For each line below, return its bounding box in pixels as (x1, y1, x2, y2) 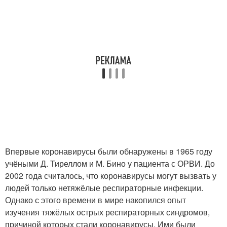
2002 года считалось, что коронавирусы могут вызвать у (5, 170, 216, 181)
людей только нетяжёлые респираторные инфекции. (5, 182, 203, 194)
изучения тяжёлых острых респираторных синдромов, (5, 206, 210, 218)
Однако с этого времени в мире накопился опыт (5, 194, 186, 206)
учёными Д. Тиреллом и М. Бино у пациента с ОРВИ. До (5, 158, 215, 169)
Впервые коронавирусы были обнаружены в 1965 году (5, 145, 212, 157)
